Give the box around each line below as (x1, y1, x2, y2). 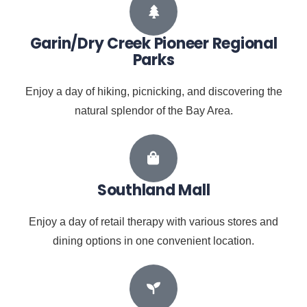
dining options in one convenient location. (53, 235, 254, 247)
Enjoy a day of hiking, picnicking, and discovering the (25, 86, 282, 98)
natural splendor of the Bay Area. (74, 105, 233, 117)
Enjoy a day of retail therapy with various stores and (29, 216, 278, 228)
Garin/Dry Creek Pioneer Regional (29, 33, 278, 55)
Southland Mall (97, 180, 210, 201)
